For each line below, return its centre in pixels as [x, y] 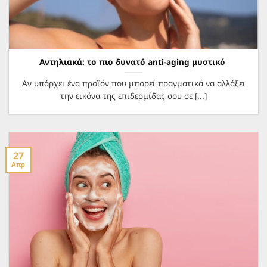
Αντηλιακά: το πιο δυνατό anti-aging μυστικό [133, 61]
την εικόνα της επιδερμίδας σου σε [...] [133, 95]
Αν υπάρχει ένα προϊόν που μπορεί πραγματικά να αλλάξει [133, 83]
